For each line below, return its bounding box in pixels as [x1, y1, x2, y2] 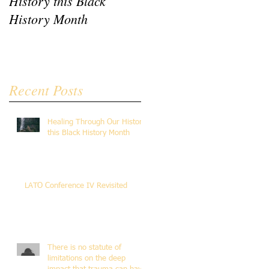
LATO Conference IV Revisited [25, 181, 127, 190]
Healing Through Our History [47, 118, 146, 126]
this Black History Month [47, 128, 130, 137]
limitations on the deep [47, 254, 125, 262]
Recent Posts [9, 79, 83, 99]
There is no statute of [47, 243, 121, 252]
